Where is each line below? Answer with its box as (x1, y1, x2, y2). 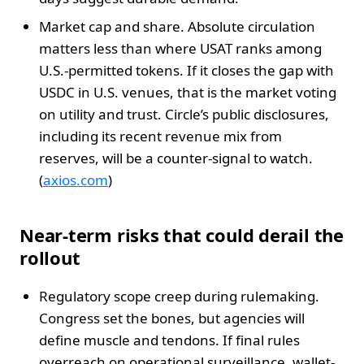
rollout (19, 245, 80, 270)
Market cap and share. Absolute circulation (39, 16, 315, 36)
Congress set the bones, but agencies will (39, 308, 305, 327)
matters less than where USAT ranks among (39, 38, 322, 58)
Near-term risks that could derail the (19, 222, 344, 247)
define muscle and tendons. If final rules (39, 330, 300, 349)
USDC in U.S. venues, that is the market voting (39, 82, 336, 102)
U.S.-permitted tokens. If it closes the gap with (39, 60, 334, 80)
